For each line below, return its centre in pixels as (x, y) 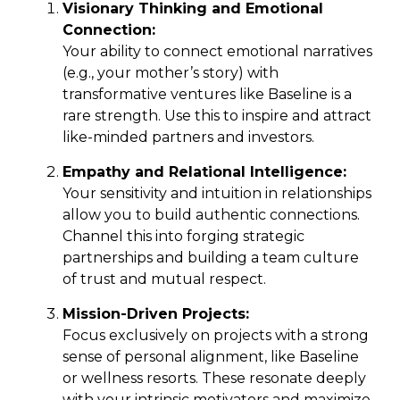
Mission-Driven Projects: (156, 313)
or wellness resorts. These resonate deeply (214, 378)
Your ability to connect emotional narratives (217, 51)
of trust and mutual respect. (164, 279)
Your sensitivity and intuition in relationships (217, 193)
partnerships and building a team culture (211, 257)
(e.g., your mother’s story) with (171, 72)
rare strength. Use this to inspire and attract (217, 115)
